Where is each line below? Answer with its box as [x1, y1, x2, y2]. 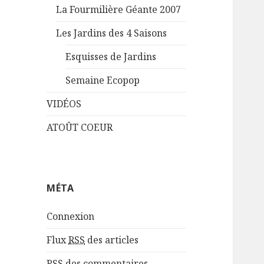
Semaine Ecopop [65, 74, 140, 87]
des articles [85, 233, 139, 247]
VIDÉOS [47, 97, 82, 111]
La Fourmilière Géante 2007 [56, 3, 181, 16]
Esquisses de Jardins [65, 50, 157, 64]
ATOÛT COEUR [47, 121, 113, 134]
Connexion [47, 210, 95, 223]
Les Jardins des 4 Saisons [56, 27, 167, 40]
